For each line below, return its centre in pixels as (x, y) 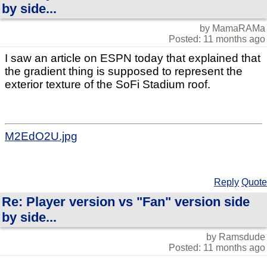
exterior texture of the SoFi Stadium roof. (108, 85)
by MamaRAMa (232, 29)
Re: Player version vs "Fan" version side (126, 202)
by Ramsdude (236, 237)
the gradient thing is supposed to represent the (124, 72)
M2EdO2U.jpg (41, 136)
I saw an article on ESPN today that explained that (133, 58)
